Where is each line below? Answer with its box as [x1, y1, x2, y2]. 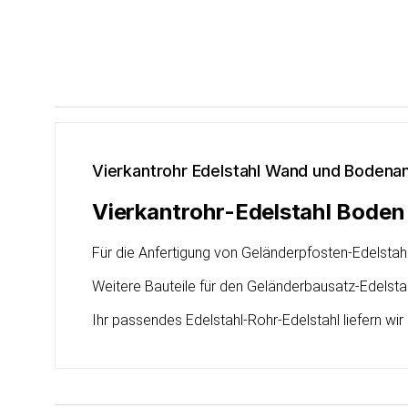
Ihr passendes [92, 311, 186, 329]
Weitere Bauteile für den [92, 278, 247, 295]
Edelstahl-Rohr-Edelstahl [186, 311, 340, 329]
